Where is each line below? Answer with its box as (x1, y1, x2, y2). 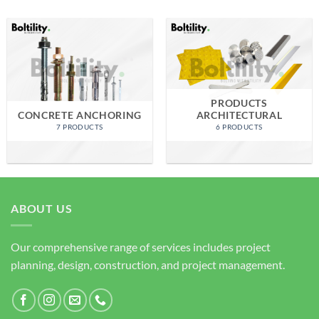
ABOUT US (11, 201, 73, 215)
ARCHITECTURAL (196, 110, 283, 122)
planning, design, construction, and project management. (11, 258, 285, 272)
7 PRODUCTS (56, 122, 103, 131)
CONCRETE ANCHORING (17, 110, 142, 122)
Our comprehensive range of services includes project (11, 240, 271, 254)
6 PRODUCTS (216, 122, 263, 131)
